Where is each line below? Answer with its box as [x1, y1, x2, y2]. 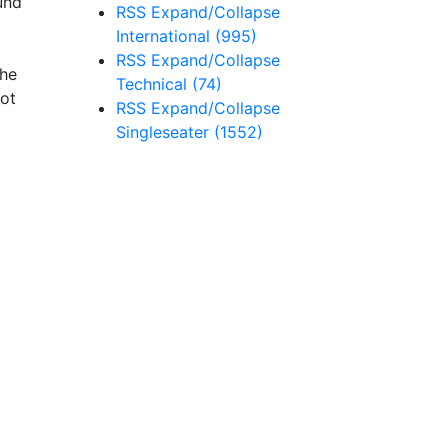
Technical [116, 74, 192, 94]
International [116, 26, 215, 46]
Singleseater [116, 122, 214, 142]
